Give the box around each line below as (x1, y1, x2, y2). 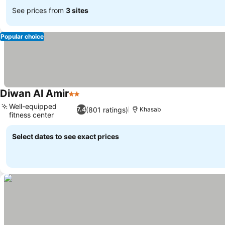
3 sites (66, 6, 88, 15)
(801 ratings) (85, 105, 128, 114)
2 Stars (68, 94, 95, 104)
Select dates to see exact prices (12, 132, 119, 141)
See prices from (12, 6, 66, 15)
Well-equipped (9, 102, 57, 110)
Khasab (139, 105, 161, 113)
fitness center (9, 110, 54, 119)
